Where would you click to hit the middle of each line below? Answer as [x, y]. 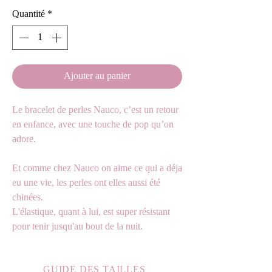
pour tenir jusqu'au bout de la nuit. [77, 227]
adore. [24, 140]
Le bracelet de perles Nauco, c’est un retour [95, 110]
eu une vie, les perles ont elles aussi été [86, 183]
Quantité [29, 15]
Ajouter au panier [97, 76]
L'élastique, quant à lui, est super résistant [91, 212]
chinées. [29, 198]
